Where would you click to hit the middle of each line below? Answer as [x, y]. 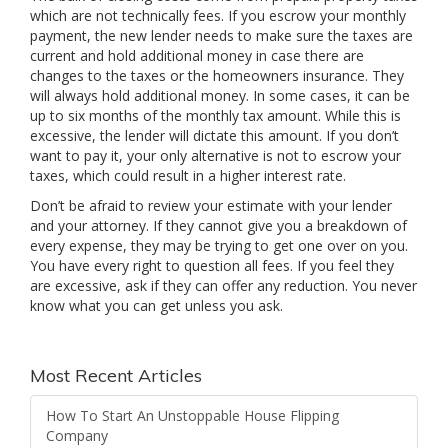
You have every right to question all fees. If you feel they [212, 266]
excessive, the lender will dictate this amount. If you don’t [214, 136]
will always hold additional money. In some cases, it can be [220, 96]
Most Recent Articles [116, 376]
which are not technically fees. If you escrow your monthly [218, 16]
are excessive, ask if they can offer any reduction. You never [223, 286]
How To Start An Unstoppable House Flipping [192, 416]
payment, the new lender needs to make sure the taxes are [221, 36]
